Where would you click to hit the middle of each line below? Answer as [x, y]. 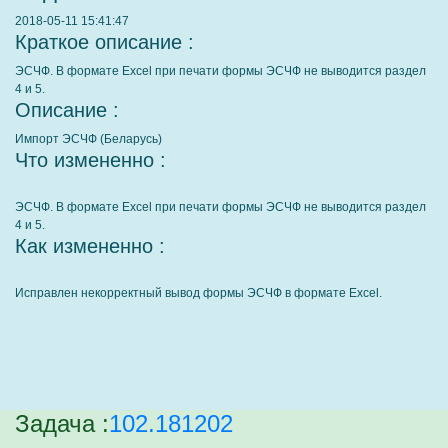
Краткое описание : [104, 42]
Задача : [62, 423]
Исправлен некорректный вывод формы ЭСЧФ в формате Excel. [198, 293]
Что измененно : [90, 160]
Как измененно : [90, 246]
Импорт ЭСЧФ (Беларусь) [88, 139]
